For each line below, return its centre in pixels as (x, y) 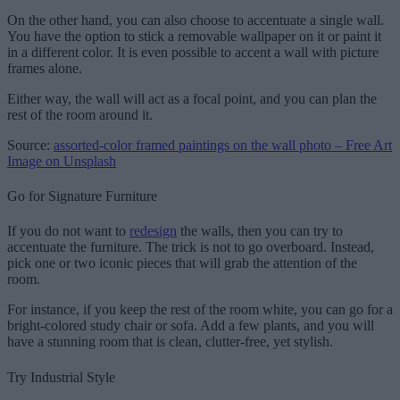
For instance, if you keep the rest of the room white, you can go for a (200, 310)
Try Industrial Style (63, 377)
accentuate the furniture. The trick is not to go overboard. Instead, (191, 247)
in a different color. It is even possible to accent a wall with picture (193, 52)
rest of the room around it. (82, 114)
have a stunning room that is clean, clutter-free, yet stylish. (172, 342)
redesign (153, 231)
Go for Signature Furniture (82, 196)
